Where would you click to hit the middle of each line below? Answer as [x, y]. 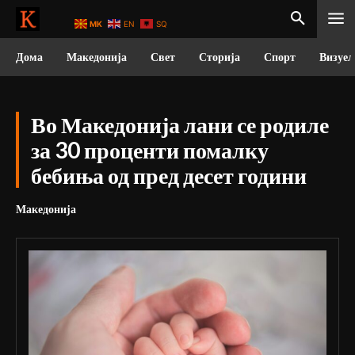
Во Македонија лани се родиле [180, 124]
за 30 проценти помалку [150, 150]
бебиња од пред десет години [169, 175]
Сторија [219, 57]
